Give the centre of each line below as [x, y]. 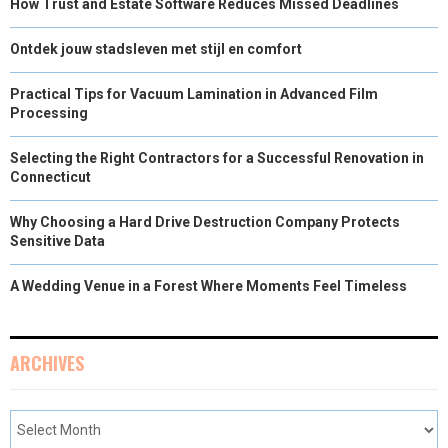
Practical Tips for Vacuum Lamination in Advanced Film [194, 93]
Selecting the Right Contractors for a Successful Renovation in [217, 157]
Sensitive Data [57, 240]
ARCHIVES [47, 362]
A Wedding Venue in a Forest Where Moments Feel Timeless [208, 285]
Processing [49, 112]
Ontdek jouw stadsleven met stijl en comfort [156, 48]
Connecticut [50, 176]
